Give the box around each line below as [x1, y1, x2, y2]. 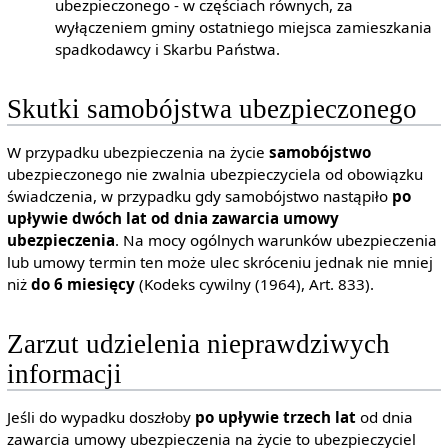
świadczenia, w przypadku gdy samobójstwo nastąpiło [6, 185, 392, 206]
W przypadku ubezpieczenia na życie [6, 141, 269, 162]
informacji [6, 359, 122, 390]
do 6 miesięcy [30, 273, 135, 294]
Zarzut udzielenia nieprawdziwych [6, 329, 390, 360]
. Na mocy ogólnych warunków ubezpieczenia [114, 229, 437, 250]
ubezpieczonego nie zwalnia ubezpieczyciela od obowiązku [6, 163, 423, 184]
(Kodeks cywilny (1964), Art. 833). [134, 273, 374, 294]
